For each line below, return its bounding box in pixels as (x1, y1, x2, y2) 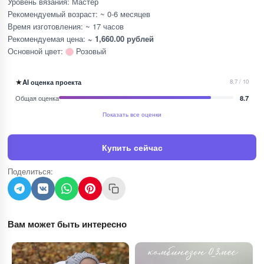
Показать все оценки (103, 110, 161, 118)
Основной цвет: (8, 45, 65, 57)
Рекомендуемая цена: (8, 32, 88, 44)
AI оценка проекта (22, 77, 81, 87)
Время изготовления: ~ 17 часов (8, 20, 124, 32)
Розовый (74, 45, 106, 57)
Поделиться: (8, 165, 53, 177)
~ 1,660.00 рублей (88, 32, 154, 44)
